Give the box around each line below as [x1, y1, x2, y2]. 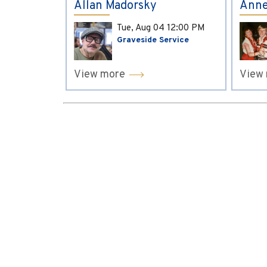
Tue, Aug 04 [117, 21, 167, 34]
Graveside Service [117, 35, 189, 45]
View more [74, 68, 125, 82]
